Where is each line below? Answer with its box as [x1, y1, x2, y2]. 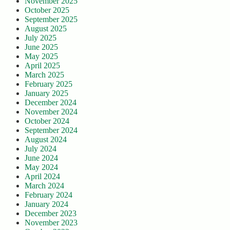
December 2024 [25, 98, 76, 107]
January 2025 [25, 89, 68, 98]
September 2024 [25, 126, 78, 135]
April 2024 [25, 172, 60, 181]
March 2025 [25, 70, 64, 80]
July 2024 [25, 144, 56, 154]
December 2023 [25, 209, 76, 218]
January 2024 [25, 200, 68, 209]
